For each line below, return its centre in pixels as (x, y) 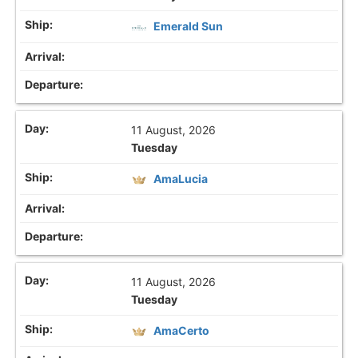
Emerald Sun (189, 26)
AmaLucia (181, 178)
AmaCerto (182, 330)
